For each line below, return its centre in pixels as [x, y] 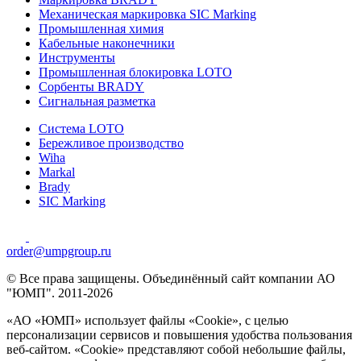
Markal [57, 172]
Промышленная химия [101, 28]
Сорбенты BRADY [91, 86]
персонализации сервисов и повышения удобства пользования [179, 334]
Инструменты [77, 57]
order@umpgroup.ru [59, 251]
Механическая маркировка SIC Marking [147, 14]
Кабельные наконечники [107, 43]
